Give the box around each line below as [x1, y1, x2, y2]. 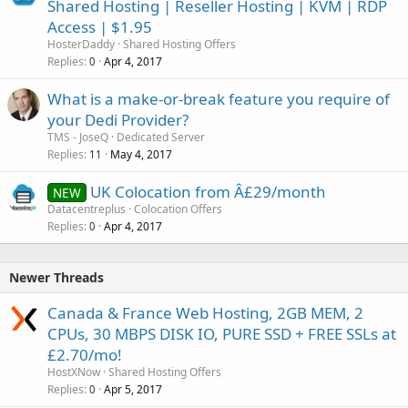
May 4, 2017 [110, 147, 172, 162]
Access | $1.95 [47, 16, 152, 37]
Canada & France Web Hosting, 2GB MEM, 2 [47, 302, 363, 323]
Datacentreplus [47, 201, 126, 217]
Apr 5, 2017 [104, 382, 162, 397]
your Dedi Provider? [47, 109, 189, 130]
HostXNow [47, 364, 100, 380]
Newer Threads [9, 269, 104, 286]
